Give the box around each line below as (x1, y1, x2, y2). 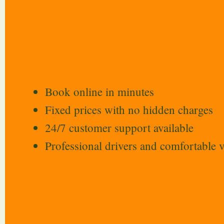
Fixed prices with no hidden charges (45, 102, 213, 117)
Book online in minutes (45, 84, 154, 99)
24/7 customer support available (45, 120, 193, 135)
